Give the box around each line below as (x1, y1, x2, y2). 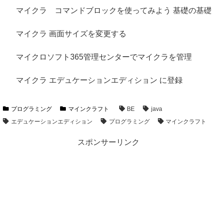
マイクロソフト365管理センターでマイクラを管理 (16, 53, 192, 62)
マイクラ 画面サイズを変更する (16, 29, 127, 38)
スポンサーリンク (77, 138, 139, 146)
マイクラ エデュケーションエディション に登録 (16, 76, 183, 85)
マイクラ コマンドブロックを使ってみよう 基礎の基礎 (16, 6, 212, 15)
